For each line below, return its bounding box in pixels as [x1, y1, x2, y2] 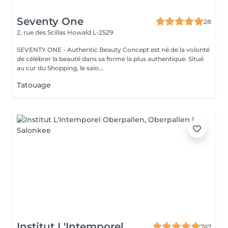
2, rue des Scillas [17, 28, 67, 36]
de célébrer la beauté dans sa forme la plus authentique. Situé [17, 55, 204, 63]
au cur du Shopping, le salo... [17, 64, 103, 72]
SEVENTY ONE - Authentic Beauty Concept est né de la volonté [17, 46, 210, 53]
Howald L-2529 [67, 28, 113, 36]
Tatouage [17, 80, 51, 90]
